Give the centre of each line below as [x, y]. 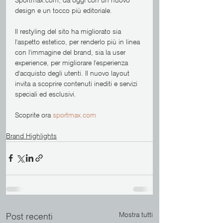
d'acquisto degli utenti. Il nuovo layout [73, 73]
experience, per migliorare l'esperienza [72, 62]
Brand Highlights [31, 136]
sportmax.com [73, 115]
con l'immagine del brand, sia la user [71, 52]
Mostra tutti [136, 214]
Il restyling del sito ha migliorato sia [69, 31]
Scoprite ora [33, 115]
